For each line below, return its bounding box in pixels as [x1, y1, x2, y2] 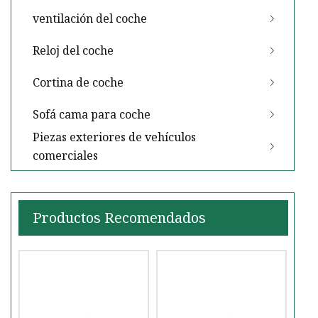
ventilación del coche [33, 11, 147, 27]
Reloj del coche [33, 43, 114, 59]
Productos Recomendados [33, 208, 206, 228]
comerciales [33, 148, 98, 164]
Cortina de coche [33, 75, 124, 91]
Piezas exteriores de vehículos [33, 129, 196, 146]
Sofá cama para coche [33, 106, 150, 123]
